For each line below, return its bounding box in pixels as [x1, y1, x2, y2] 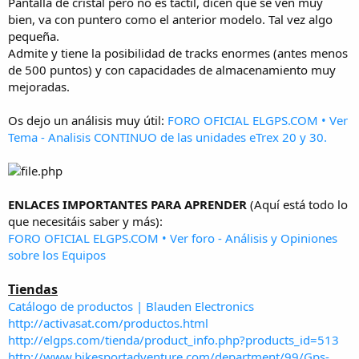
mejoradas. [8, 78, 70, 95]
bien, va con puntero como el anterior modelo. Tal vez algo [8, 10, 333, 27]
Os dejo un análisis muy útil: [8, 111, 167, 128]
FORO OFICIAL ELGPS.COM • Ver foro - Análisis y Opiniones [8, 229, 337, 246]
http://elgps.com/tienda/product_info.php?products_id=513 [8, 331, 339, 348]
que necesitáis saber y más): [8, 212, 163, 229]
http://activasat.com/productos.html [8, 314, 208, 331]
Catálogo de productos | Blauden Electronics [8, 297, 254, 314]
